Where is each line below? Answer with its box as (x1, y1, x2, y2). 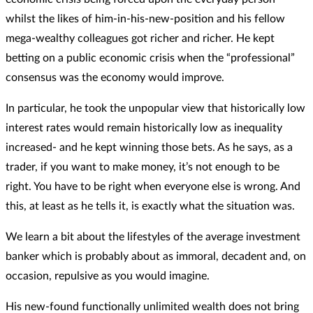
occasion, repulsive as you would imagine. (6, 270, 210, 282)
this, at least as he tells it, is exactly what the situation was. (6, 200, 295, 212)
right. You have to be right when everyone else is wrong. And (6, 180, 300, 192)
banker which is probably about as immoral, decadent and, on (6, 250, 306, 262)
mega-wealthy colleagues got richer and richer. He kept (6, 32, 275, 44)
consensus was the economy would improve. (6, 71, 224, 83)
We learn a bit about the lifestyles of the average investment (6, 231, 300, 242)
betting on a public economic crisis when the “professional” (6, 52, 295, 64)
